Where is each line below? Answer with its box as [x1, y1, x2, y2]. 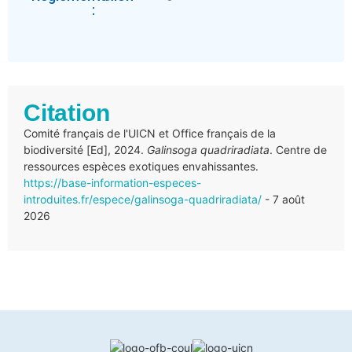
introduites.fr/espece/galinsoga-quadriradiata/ [24, 192, 262, 206]
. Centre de [269, 143, 327, 156]
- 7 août [262, 192, 305, 206]
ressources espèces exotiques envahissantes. [24, 159, 258, 173]
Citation [24, 100, 110, 126]
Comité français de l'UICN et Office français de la [24, 126, 276, 140]
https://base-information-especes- [24, 176, 201, 189]
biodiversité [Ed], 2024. [24, 143, 147, 156]
